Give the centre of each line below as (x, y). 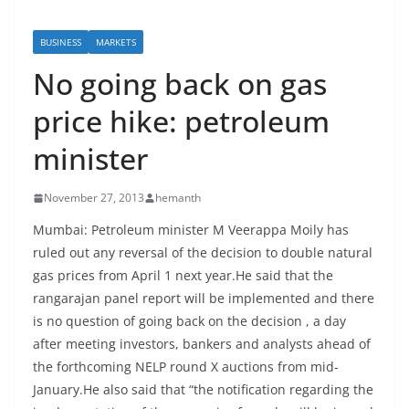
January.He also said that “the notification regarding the (203, 390)
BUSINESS (61, 42)
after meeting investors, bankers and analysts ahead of (202, 344)
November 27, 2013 (94, 198)
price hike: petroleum (181, 121)
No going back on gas (180, 84)
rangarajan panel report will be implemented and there (204, 299)
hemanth (178, 198)
